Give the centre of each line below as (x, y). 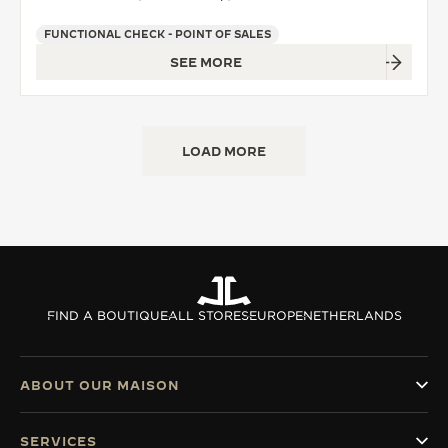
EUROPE (275, 315)
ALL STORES (208, 315)
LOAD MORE (224, 151)
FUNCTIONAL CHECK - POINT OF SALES (157, 34)
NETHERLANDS (352, 315)
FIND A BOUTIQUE (107, 315)
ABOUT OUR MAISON (100, 385)
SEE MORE (206, 62)
